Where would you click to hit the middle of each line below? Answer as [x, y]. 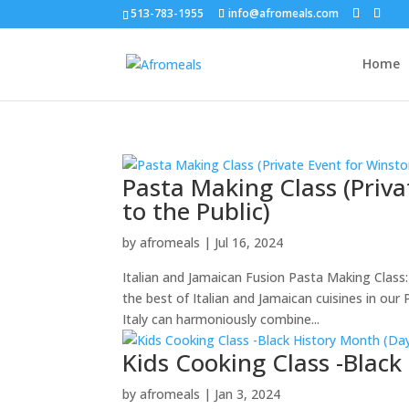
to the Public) [197, 211]
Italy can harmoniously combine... [221, 319]
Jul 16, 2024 [249, 242]
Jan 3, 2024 [248, 394]
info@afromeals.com [284, 13]
